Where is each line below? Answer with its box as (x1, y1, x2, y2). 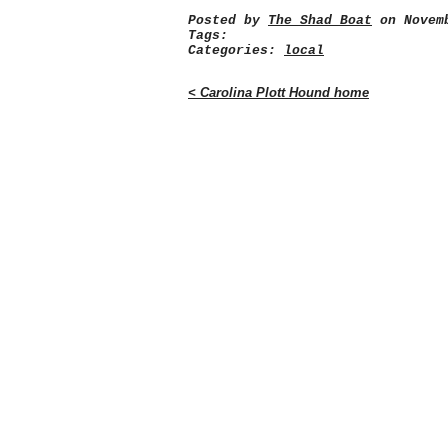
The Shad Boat (268, 13, 372, 29)
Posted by (188, 13, 268, 29)
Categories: (188, 43, 284, 59)
